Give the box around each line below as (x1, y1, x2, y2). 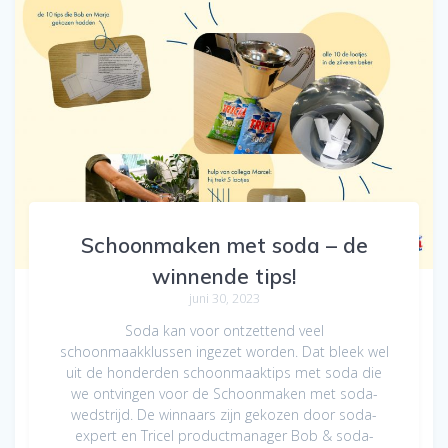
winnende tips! (152, 262, 296, 289)
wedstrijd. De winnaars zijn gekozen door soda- (71, 404, 377, 424)
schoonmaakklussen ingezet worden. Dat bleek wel (59, 341, 389, 361)
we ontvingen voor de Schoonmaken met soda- (70, 383, 378, 403)
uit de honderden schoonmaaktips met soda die (66, 362, 382, 382)
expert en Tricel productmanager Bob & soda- (74, 425, 374, 445)
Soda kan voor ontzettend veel (124, 320, 324, 340)
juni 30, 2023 (188, 289, 260, 307)
